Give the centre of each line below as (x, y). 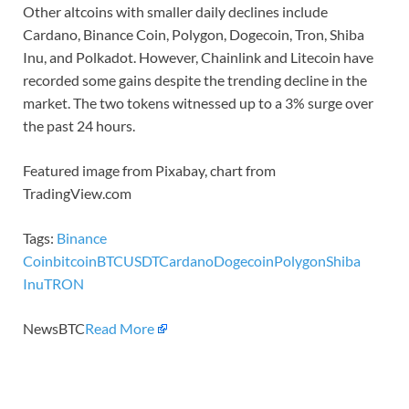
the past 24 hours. (79, 125)
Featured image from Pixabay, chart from (149, 170)
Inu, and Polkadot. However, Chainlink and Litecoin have (198, 57)
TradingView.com (77, 193)
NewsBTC (54, 328)
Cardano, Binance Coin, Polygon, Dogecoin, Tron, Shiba (194, 34)
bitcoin (75, 260)
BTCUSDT (128, 260)
